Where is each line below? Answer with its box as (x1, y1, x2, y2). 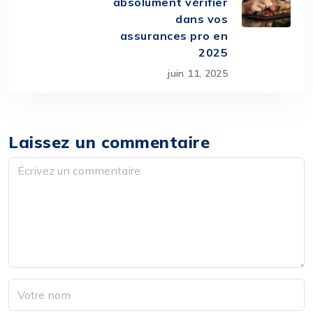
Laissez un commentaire (8, 131, 210, 153)
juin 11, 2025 (168, 67, 228, 80)
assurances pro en (119, 29, 228, 43)
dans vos (175, 12, 228, 27)
